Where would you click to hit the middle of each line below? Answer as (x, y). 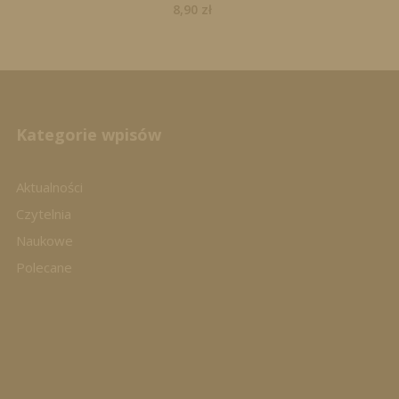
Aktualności (49, 187)
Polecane (44, 268)
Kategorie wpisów (88, 135)
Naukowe (44, 241)
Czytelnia (43, 214)
